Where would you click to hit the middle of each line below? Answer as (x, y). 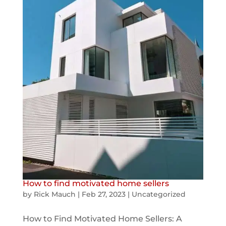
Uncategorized (158, 194)
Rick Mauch (54, 194)
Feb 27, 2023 (103, 194)
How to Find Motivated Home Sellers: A (102, 218)
